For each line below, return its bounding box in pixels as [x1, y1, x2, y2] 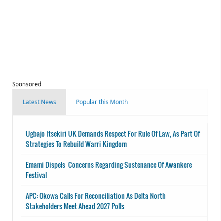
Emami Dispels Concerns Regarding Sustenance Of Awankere [26, 159, 192, 170]
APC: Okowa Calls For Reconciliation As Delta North [26, 190, 166, 201]
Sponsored [12, 80, 41, 88]
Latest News [23, 97, 56, 106]
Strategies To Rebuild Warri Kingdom [26, 138, 127, 149]
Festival [26, 169, 47, 180]
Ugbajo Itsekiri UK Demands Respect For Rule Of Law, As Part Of [26, 128, 200, 139]
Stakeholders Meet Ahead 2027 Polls [26, 200, 124, 211]
